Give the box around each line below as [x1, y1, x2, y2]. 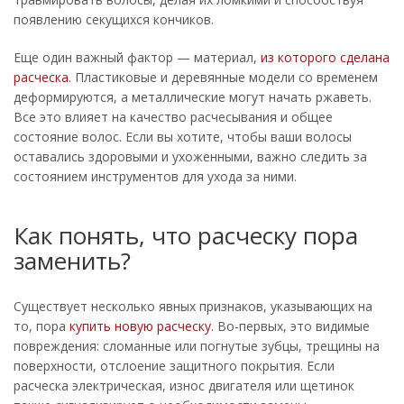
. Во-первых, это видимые [211, 317, 370, 335]
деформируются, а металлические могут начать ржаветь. [14, 88, 372, 106]
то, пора [14, 317, 69, 335]
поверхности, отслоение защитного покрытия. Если [14, 357, 335, 374]
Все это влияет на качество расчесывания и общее [14, 108, 333, 125]
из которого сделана [261, 49, 390, 66]
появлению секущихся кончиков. [14, 11, 214, 28]
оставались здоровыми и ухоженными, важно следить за [14, 148, 367, 165]
